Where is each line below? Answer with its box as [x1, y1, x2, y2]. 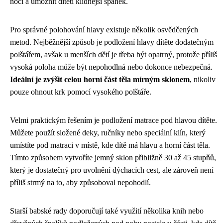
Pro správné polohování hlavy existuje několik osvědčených [10, 25, 198, 34]
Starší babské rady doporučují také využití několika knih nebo [10, 206, 204, 215]
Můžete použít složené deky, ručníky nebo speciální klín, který [10, 128, 206, 137]
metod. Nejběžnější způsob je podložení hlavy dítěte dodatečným [10, 37, 214, 46]
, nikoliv [190, 75, 216, 84]
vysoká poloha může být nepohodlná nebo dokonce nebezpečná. [10, 62, 213, 71]
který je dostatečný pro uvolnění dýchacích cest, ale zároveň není [10, 165, 214, 174]
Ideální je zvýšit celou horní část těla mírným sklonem [10, 75, 190, 84]
